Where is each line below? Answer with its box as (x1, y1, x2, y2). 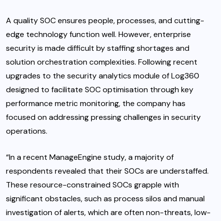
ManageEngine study (49, 152, 125, 163)
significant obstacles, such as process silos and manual (6, 193, 205, 204)
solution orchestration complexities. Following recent (6, 57, 197, 68)
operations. (6, 126, 47, 137)
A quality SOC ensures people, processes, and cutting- (6, 15, 204, 26)
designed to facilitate (6, 84, 85, 95)
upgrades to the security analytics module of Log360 (6, 71, 199, 81)
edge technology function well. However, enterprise (6, 29, 191, 40)
